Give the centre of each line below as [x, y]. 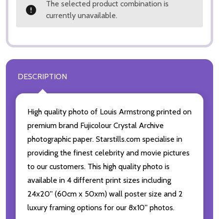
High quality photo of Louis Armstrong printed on [109, 112]
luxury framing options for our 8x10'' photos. [101, 208]
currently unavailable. [82, 16]
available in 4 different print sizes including [99, 180]
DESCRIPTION [42, 77]
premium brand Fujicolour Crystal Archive [96, 126]
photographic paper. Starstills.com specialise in [105, 139]
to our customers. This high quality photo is [99, 167]
